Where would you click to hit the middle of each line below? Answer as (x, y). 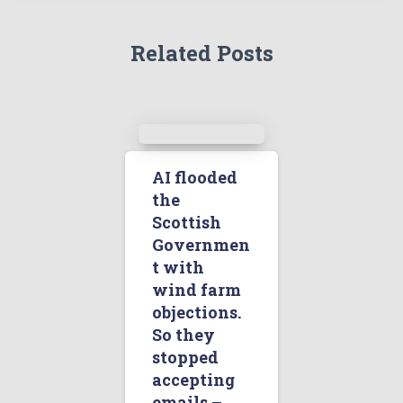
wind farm (197, 290)
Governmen (201, 245)
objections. (197, 313)
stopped (185, 358)
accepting (193, 380)
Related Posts (201, 54)
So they (184, 335)
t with (178, 268)
